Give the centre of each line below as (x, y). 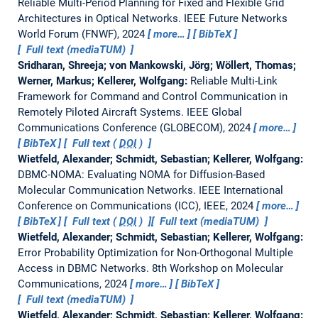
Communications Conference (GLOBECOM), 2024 (135, 127)
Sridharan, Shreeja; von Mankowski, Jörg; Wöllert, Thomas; (157, 65)
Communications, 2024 (73, 284)
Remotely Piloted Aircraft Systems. (102, 112)
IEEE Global (214, 112)
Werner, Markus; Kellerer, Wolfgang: (104, 81)
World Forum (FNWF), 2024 (82, 34)
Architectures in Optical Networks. (100, 18)
